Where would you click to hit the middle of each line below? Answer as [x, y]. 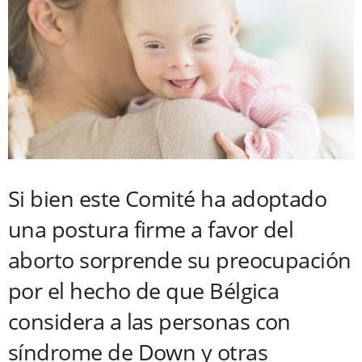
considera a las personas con [149, 321]
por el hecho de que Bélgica [144, 290]
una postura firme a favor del [151, 229]
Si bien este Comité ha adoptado [168, 198]
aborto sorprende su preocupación [180, 259]
